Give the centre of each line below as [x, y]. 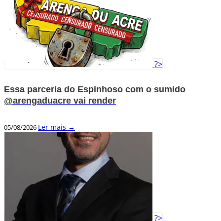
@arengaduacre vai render [60, 101]
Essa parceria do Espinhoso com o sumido [95, 90]
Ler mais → [56, 127]
